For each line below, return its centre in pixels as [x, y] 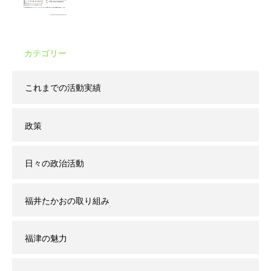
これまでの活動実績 [63, 88]
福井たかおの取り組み [67, 201]
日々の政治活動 [54, 163]
